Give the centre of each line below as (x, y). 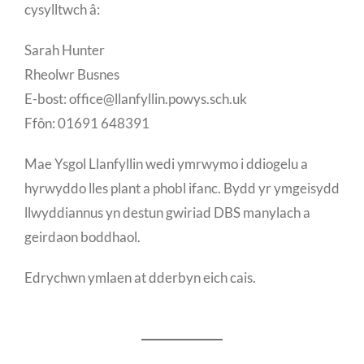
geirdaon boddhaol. (82, 236)
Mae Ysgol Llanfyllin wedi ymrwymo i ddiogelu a (166, 163)
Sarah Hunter (65, 50)
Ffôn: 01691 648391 (87, 123)
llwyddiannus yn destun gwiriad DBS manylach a (167, 212)
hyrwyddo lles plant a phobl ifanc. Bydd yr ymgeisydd (182, 188)
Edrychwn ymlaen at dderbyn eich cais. (140, 277)
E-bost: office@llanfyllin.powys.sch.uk (136, 98)
